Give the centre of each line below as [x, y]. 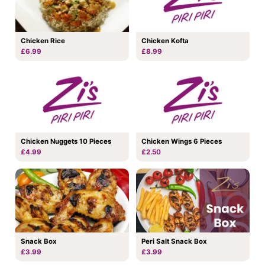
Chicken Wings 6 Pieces [182, 141]
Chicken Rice [43, 41]
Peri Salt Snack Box [174, 242]
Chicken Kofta [165, 41]
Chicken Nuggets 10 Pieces [66, 141]
